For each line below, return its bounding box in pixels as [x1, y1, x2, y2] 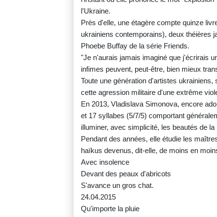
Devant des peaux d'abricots [81, 170, 171, 178]
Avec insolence [81, 158, 129, 167]
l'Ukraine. [81, 7, 110, 15]
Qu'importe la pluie [81, 204, 139, 213]
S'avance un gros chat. [81, 181, 154, 190]
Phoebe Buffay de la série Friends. [81, 42, 189, 50]
